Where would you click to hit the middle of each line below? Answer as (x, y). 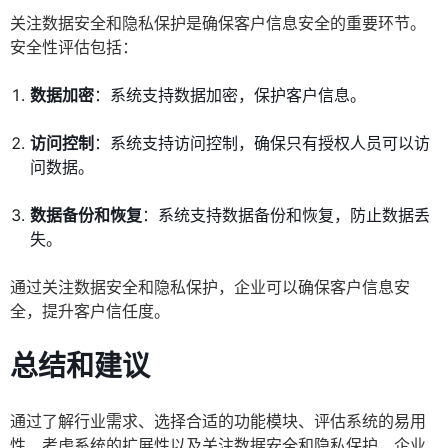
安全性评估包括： (74, 47)
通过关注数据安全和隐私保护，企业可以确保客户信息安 (210, 287)
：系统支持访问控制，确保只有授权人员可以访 (262, 143)
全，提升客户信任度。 (90, 311)
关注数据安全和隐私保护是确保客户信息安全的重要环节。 (218, 23)
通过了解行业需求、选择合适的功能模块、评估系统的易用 (218, 421)
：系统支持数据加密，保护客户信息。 (230, 95)
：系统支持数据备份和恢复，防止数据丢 (286, 215)
